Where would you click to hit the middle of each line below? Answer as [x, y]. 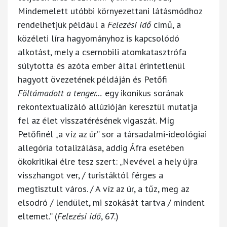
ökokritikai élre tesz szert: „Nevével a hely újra [108, 161]
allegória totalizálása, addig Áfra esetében [101, 147]
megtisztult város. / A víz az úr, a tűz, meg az [103, 188]
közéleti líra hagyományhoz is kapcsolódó [99, 38]
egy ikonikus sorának [143, 93]
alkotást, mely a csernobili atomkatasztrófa [102, 52]
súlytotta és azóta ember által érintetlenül [101, 65]
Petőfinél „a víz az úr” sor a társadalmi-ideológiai [112, 134]
